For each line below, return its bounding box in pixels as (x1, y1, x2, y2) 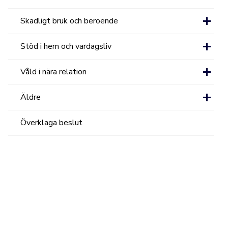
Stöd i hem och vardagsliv (20, 41, 112, 52)
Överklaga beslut (20, 117, 83, 128)
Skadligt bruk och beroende (20, 15, 119, 26)
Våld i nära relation (20, 66, 87, 77)
